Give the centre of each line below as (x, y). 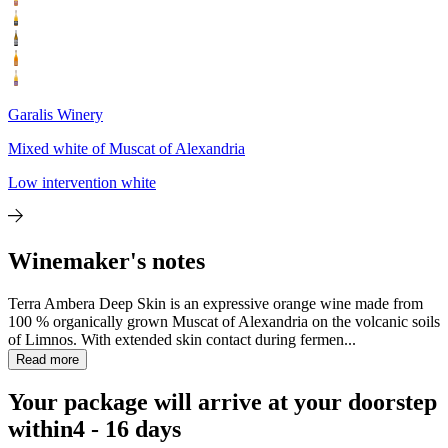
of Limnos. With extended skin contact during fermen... (182, 339)
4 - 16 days (127, 429)
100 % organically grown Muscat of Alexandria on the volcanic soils (224, 321)
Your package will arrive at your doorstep (222, 402)
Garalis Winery (55, 114)
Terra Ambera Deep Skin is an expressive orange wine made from (215, 303)
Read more (47, 359)
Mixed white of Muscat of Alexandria (126, 148)
